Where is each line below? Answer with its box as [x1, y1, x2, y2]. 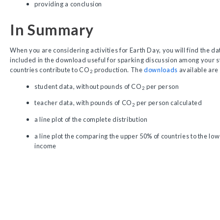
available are [177, 65, 219, 74]
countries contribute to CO [10, 65, 90, 74]
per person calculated [135, 99, 202, 107]
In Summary [10, 20, 94, 38]
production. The [93, 65, 144, 74]
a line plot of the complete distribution [34, 115, 148, 124]
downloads [144, 65, 178, 74]
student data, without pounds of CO [34, 82, 142, 90]
